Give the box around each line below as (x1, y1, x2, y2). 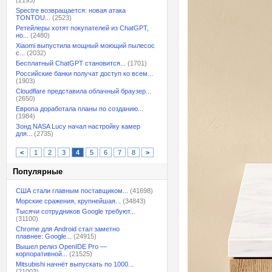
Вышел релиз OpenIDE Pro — (16, 243, 107, 250)
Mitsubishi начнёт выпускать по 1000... (16, 260, 134, 268)
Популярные (13, 167, 63, 176)
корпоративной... (16, 250, 67, 257)
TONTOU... (16, 14, 50, 21)
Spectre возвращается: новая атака (16, 7, 126, 14)
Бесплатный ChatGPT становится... (16, 59, 126, 67)
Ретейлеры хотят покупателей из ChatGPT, (16, 24, 149, 32)
